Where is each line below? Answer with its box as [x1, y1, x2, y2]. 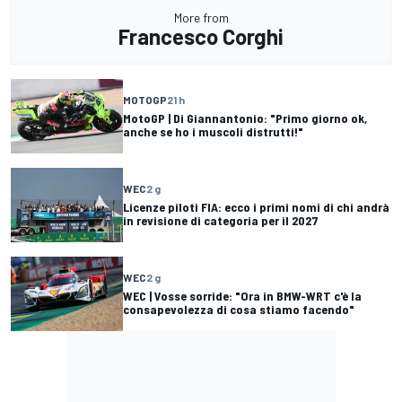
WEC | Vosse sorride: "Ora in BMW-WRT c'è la [123, 288, 362, 304]
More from [173, 9, 229, 25]
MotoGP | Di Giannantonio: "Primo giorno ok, [123, 110, 367, 127]
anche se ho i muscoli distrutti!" [123, 124, 303, 140]
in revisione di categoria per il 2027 [123, 213, 319, 229]
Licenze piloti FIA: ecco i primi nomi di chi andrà [123, 199, 389, 215]
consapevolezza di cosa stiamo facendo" [123, 301, 354, 318]
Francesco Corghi [118, 22, 284, 49]
